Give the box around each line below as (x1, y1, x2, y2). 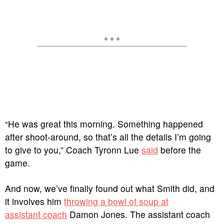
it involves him (5, 195, 64, 207)
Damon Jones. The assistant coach (67, 208, 210, 220)
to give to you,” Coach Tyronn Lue (5, 143, 141, 156)
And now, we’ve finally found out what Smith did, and (5, 182, 214, 194)
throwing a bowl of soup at (64, 195, 168, 207)
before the (158, 143, 201, 156)
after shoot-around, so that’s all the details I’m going (5, 130, 211, 143)
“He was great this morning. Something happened (5, 117, 203, 130)
